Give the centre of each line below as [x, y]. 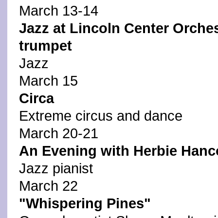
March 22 [48, 186]
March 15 [48, 81]
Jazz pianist [56, 168]
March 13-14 [59, 11]
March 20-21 [59, 133]
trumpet [45, 46]
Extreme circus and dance [101, 116]
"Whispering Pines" [85, 203]
